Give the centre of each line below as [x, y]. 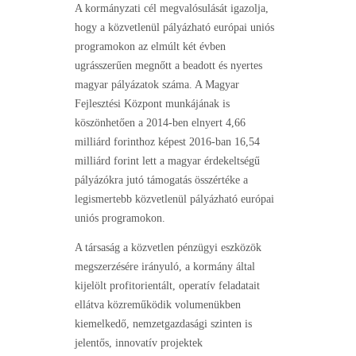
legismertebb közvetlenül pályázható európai [174, 199]
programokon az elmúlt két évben [150, 47]
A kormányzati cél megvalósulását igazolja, [172, 9]
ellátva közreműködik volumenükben [158, 305]
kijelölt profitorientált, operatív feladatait [167, 286]
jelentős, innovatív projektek [139, 343]
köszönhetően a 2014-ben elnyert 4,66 [160, 123]
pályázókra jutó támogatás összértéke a [161, 180]
